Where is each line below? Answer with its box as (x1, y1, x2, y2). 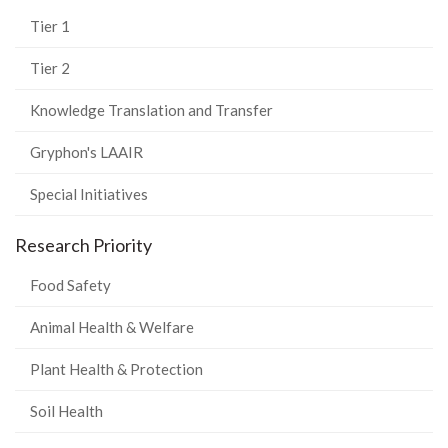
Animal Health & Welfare (30, 318, 194, 336)
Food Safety (30, 276, 111, 294)
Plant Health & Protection (30, 360, 203, 378)
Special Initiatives (30, 185, 148, 203)
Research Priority (15, 234, 152, 256)
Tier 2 (30, 59, 70, 77)
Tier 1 (30, 17, 70, 35)
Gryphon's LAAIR (30, 143, 143, 161)
